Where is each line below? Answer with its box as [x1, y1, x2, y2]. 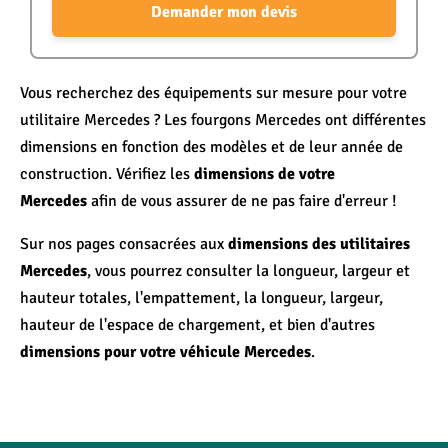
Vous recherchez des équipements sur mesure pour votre [20, 83, 407, 103]
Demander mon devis [151, 2, 297, 22]
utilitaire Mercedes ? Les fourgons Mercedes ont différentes [20, 110, 426, 130]
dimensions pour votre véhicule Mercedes [20, 342, 311, 362]
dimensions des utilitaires [228, 234, 410, 254]
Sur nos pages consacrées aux [20, 234, 228, 254]
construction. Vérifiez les [20, 164, 194, 184]
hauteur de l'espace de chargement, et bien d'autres [20, 315, 375, 335]
